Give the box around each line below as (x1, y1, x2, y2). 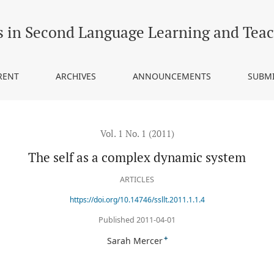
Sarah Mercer (106, 234, 163, 246)
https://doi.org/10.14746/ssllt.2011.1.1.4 (69, 194, 205, 206)
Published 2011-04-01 (98, 214, 176, 225)
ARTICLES (120, 174, 154, 185)
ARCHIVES (56, 70, 97, 82)
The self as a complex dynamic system (28, 149, 246, 166)
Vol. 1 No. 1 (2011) (100, 127, 174, 139)
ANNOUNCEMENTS (132, 70, 211, 82)
